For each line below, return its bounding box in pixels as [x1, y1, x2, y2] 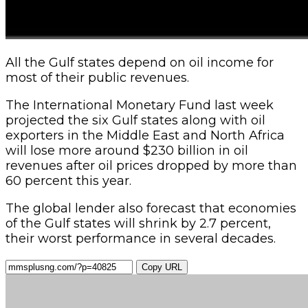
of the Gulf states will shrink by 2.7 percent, [5, 216, 271, 232]
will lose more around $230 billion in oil [5, 143, 248, 159]
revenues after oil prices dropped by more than [5, 158, 297, 174]
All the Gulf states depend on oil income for [5, 55, 274, 71]
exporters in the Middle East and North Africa [5, 128, 285, 144]
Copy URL [142, 262, 182, 273]
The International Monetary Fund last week [5, 98, 274, 113]
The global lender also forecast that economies [5, 201, 296, 217]
